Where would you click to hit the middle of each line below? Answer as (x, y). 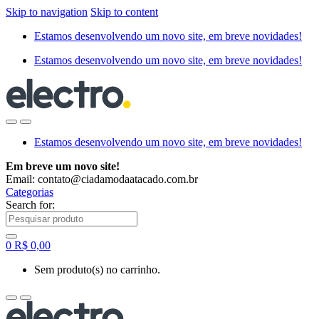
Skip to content (124, 12)
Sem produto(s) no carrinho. (97, 269)
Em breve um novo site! (63, 166)
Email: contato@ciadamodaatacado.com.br (102, 179)
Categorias (30, 192)
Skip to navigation (47, 12)
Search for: (30, 204)
